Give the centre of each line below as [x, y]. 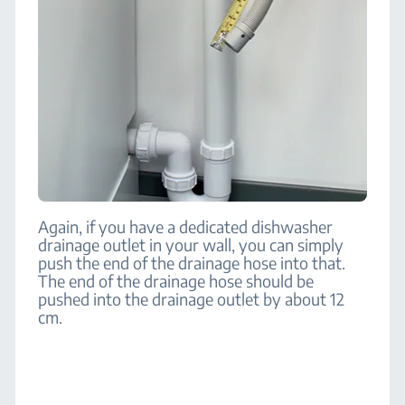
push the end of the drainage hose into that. [192, 263]
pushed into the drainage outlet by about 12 [192, 299]
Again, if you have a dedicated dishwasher [186, 226]
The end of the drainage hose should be [176, 281]
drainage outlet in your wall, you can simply [191, 245]
